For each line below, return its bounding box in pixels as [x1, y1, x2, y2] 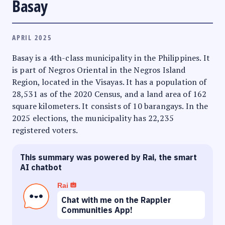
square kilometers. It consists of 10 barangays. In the [12, 100, 208, 111]
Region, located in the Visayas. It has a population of [12, 76, 207, 87]
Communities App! [61, 204, 133, 215]
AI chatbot [20, 162, 62, 172]
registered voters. [12, 124, 78, 136]
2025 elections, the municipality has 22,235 [12, 112, 174, 124]
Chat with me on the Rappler [61, 194, 171, 205]
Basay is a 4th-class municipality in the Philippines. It [12, 52, 210, 63]
